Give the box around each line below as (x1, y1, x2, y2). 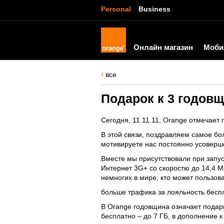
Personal (101, 5, 131, 13)
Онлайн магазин (133, 43, 193, 51)
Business (138, 5, 170, 13)
